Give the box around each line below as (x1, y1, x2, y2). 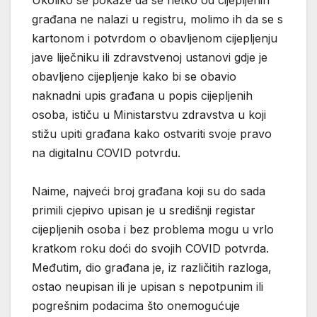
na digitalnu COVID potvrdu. (32, 146, 180, 161)
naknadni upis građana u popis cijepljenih (32, 88, 253, 103)
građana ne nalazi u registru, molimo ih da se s (32, 12, 283, 27)
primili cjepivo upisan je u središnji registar (32, 203, 255, 218)
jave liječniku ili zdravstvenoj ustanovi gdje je (32, 50, 267, 65)
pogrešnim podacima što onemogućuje (32, 299, 240, 313)
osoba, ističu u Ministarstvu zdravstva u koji (32, 108, 266, 122)
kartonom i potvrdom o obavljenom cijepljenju (32, 31, 277, 46)
